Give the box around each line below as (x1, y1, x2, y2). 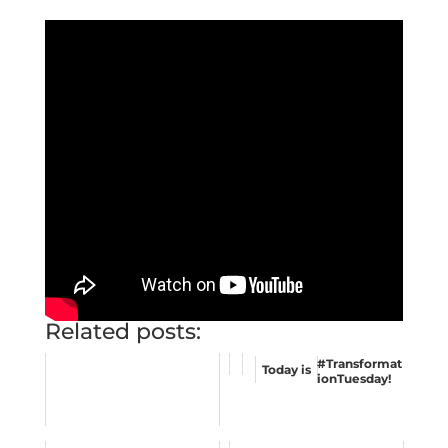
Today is (261, 362, 311, 378)
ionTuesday (316, 371, 388, 387)
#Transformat (316, 356, 402, 372)
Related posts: (44, 318, 201, 346)
